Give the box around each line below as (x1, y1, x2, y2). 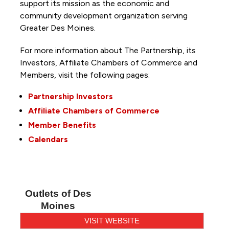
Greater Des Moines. (19, 22, 98, 33)
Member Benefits (28, 120, 96, 130)
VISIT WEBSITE (84, 216, 140, 225)
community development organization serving (19, 10, 188, 20)
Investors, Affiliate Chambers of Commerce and (19, 57, 197, 67)
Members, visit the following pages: (19, 70, 152, 80)
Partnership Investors (28, 91, 113, 101)
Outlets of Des (25, 188, 91, 199)
